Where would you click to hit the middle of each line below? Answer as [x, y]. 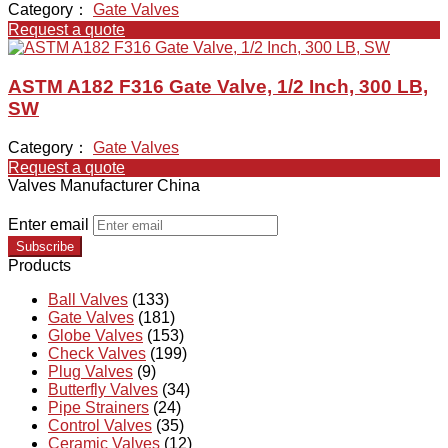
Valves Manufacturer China [104, 186]
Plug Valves [90, 372]
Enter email [48, 225]
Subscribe [45, 247]
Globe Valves [95, 336]
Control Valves [100, 426]
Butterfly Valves [103, 390]
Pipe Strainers [98, 408]
